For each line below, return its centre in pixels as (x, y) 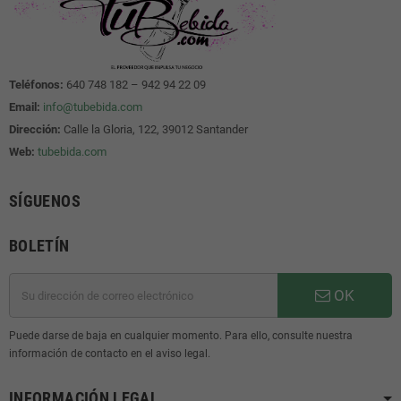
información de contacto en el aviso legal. (110, 354)
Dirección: (35, 130)
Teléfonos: (36, 85)
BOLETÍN (39, 246)
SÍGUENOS (45, 201)
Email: (25, 107)
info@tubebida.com (93, 107)
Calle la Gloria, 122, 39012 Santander (154, 130)
